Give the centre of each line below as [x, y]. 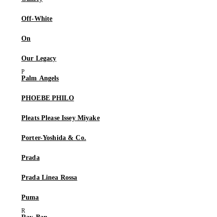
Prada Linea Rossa [49, 178]
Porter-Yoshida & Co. [54, 138]
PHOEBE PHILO [48, 98]
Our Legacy [39, 59]
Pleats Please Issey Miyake [61, 118]
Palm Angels [40, 78]
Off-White [37, 19]
